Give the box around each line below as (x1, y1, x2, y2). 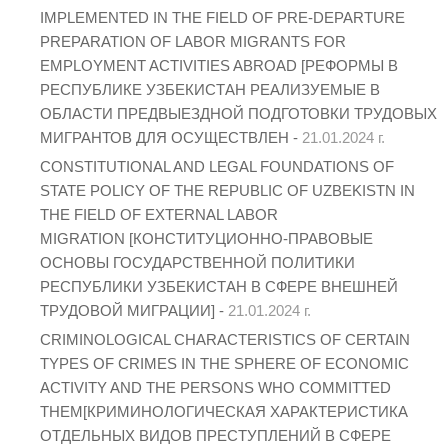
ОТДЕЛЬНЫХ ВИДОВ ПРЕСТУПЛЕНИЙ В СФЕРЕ (40, 426, 391, 444)
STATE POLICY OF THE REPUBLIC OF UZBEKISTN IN (40, 181, 415, 199)
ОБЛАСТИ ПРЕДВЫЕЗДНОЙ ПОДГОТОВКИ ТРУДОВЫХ (40, 104, 437, 122)
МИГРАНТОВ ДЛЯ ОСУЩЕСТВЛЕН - (40, 128, 302, 146)
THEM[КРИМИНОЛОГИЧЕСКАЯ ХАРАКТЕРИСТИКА (40, 402, 408, 420)
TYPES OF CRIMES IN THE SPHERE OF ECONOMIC (40, 354, 409, 372)
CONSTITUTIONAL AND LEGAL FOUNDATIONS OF (40, 157, 394, 175)
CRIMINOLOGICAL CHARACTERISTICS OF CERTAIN (40, 330, 410, 348)
